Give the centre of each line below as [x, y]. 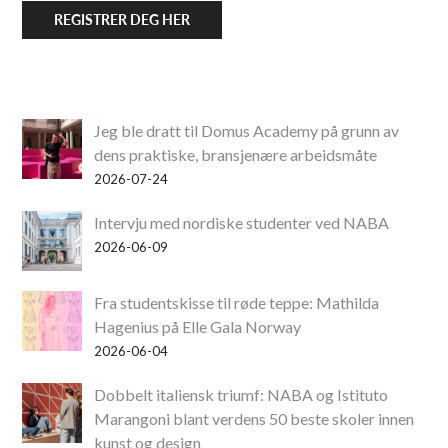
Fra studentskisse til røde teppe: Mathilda [237, 303]
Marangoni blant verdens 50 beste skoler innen [254, 419]
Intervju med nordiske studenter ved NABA [242, 223]
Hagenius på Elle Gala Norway [198, 327]
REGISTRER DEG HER [122, 20]
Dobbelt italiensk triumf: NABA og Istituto [241, 395]
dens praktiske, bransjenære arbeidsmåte [236, 155]
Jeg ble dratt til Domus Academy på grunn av [247, 131]
